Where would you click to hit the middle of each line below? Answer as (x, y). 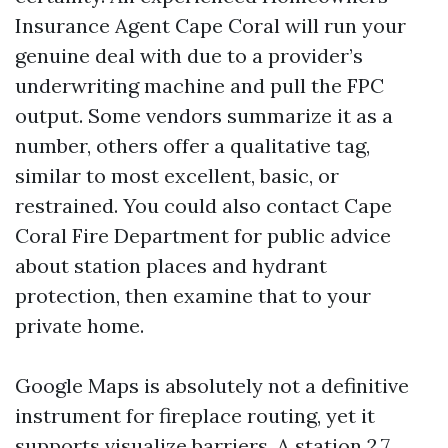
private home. (79, 325)
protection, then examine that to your (193, 295)
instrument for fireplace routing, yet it (195, 415)
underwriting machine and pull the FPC (199, 85)
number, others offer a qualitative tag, (192, 145)
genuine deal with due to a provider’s (189, 55)
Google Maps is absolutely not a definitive (212, 385)
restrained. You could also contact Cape (203, 205)
